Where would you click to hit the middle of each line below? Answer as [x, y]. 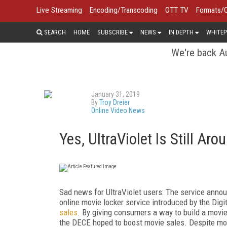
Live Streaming [59, 10]
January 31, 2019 [116, 94]
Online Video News [118, 110]
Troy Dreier [115, 102]
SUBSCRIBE [112, 32]
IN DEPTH [181, 32]
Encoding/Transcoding [124, 10]
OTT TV [177, 10]
